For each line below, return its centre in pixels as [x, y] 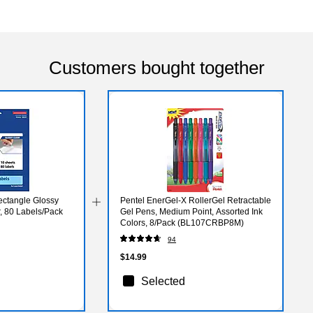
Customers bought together [156, 67]
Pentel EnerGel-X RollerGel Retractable [134, 200]
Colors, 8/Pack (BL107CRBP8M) [182, 223]
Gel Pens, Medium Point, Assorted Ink [192, 211]
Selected [163, 281]
